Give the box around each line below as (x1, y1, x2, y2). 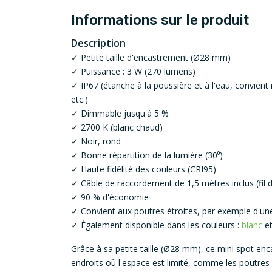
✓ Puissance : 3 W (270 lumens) (71, 66, 195, 78)
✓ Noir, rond (71, 135, 121, 148)
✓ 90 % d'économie (71, 191, 149, 203)
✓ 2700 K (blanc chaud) (71, 121, 163, 134)
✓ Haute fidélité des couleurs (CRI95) (71, 163, 216, 175)
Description (71, 36, 126, 50)
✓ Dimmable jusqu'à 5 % (71, 107, 169, 120)
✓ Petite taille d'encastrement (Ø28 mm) (71, 52, 231, 64)
